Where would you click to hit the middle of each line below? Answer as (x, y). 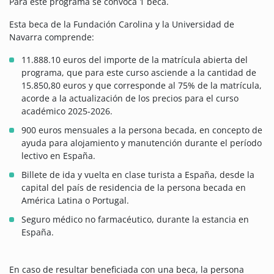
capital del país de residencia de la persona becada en (134, 188)
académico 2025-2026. (67, 111)
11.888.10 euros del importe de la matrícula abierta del (135, 60)
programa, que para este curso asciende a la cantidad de (139, 73)
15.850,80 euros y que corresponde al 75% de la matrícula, (142, 86)
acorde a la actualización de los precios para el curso (130, 98)
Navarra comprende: (52, 37)
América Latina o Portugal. (75, 201)
